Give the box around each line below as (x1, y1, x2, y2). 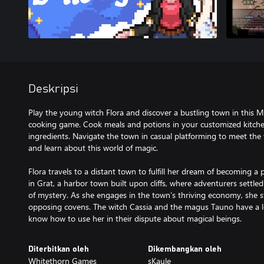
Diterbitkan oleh (28, 245, 89, 253)
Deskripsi (28, 83, 78, 95)
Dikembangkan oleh (147, 245, 222, 253)
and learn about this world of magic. (28, 142, 158, 153)
